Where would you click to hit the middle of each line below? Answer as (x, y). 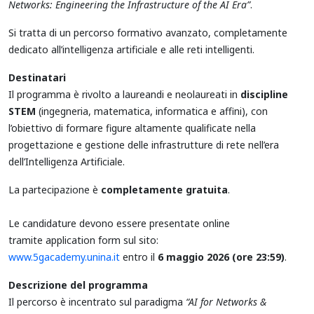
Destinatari (37, 77)
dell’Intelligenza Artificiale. (67, 161)
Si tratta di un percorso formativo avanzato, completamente (148, 32)
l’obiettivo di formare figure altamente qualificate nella (132, 128)
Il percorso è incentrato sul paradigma (97, 301)
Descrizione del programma (78, 285)
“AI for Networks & (226, 301)
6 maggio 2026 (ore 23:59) (221, 257)
